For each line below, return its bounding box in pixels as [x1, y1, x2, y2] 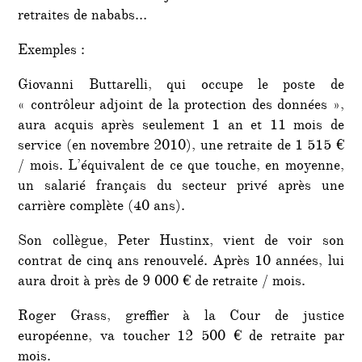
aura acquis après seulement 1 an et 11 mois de [18, 115, 344, 138]
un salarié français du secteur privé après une [18, 175, 344, 199]
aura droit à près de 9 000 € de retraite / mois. [18, 271, 306, 294]
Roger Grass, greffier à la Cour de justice [18, 305, 344, 329]
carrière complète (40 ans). [18, 196, 186, 219]
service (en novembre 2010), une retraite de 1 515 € [18, 135, 344, 158]
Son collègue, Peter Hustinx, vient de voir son [18, 230, 344, 254]
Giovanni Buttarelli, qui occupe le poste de [18, 74, 344, 98]
